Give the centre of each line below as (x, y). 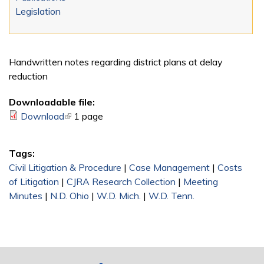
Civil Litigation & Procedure (65, 167)
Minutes (26, 195)
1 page (88, 116)
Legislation (38, 11)
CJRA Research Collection (121, 181)
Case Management (169, 167)
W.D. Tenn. (171, 195)
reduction (28, 76)
